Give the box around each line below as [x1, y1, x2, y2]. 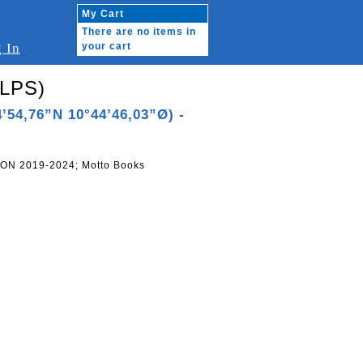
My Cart [82, 8, 124, 19]
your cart [82, 41, 131, 52]
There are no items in [82, 26, 196, 37]
